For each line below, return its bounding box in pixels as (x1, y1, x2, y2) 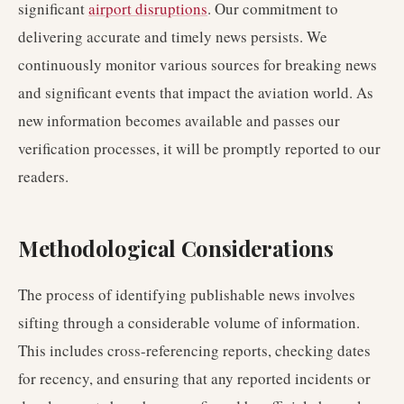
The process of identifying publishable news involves (18, 284, 355, 305)
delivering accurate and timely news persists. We (18, 26, 327, 47)
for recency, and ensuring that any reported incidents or (18, 368, 371, 389)
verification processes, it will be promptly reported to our (18, 138, 381, 159)
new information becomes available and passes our (18, 110, 340, 131)
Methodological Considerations (18, 234, 334, 262)
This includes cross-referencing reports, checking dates (18, 340, 371, 361)
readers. (18, 166, 69, 187)
